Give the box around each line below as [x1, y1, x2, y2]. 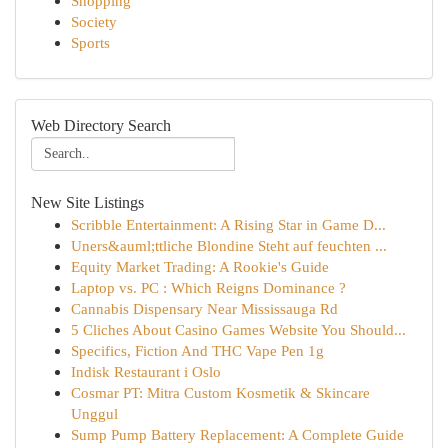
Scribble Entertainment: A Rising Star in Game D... [71, 216, 386, 233]
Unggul [71, 405, 118, 422]
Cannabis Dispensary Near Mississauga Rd [71, 300, 338, 317]
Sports [71, 34, 110, 51]
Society [71, 13, 117, 30]
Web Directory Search [31, 117, 171, 134]
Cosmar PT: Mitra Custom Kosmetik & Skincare [71, 384, 370, 401]
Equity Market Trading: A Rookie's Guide [71, 258, 329, 275]
